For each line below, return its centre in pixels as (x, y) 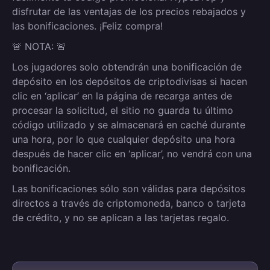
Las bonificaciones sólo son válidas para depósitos (129, 189)
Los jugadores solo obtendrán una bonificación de (127, 67)
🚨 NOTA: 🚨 (39, 46)
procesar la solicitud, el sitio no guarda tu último (123, 110)
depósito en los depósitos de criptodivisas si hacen (130, 81)
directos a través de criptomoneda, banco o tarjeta (129, 203)
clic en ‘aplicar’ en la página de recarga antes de (122, 96)
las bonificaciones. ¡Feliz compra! (87, 26)
